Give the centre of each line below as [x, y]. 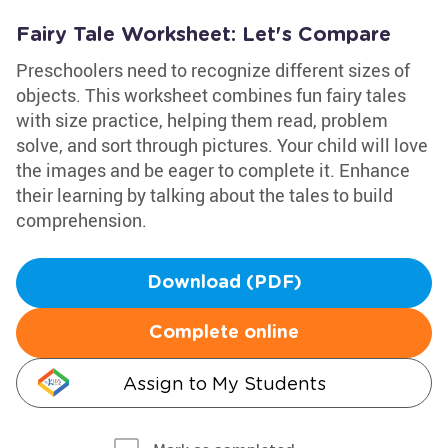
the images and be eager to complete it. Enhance [213, 170]
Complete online [224, 333]
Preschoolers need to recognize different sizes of [213, 70]
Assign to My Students [224, 383]
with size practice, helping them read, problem [202, 120]
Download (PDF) [224, 283]
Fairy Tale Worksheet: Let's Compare [203, 35]
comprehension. [81, 220]
